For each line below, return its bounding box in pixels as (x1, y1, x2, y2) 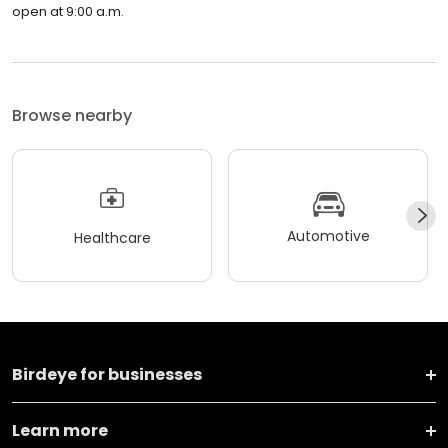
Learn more (12, 419, 108, 443)
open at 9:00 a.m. (12, 2, 124, 22)
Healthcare (73, 227, 151, 248)
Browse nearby (12, 104, 132, 128)
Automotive (286, 225, 370, 246)
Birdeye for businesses (12, 363, 202, 387)
